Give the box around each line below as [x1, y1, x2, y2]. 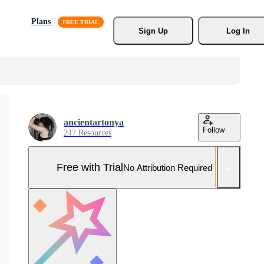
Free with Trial [57, 161, 123, 173]
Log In [226, 26, 250, 35]
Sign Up [138, 26, 168, 35]
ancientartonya [64, 117, 124, 127]
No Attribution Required [123, 162, 212, 173]
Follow [203, 126, 225, 134]
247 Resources [64, 128, 111, 137]
